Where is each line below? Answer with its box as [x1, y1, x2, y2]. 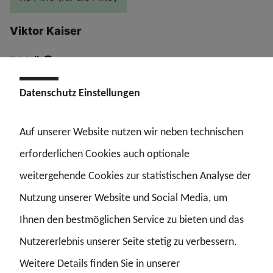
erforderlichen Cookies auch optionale [19, 147, 190, 160]
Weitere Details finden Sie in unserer [19, 257, 180, 270]
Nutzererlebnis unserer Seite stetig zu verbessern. [19, 235, 237, 248]
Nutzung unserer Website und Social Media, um [19, 191, 227, 204]
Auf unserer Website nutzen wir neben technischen [19, 125, 243, 138]
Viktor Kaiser [10, 24, 82, 38]
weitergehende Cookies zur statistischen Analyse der [19, 169, 251, 182]
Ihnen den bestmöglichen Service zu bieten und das [19, 213, 244, 226]
